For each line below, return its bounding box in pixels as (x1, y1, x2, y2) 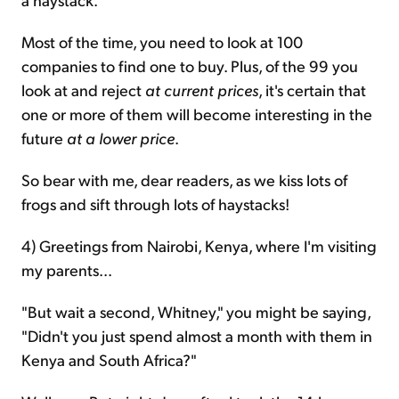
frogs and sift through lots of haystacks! (21, 192, 289, 214)
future (21, 126, 67, 148)
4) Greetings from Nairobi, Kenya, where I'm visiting (21, 234, 377, 256)
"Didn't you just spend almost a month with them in (21, 324, 372, 346)
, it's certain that (258, 78, 366, 100)
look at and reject (21, 78, 145, 100)
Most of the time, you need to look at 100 (21, 30, 303, 52)
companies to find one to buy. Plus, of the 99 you (21, 54, 358, 76)
